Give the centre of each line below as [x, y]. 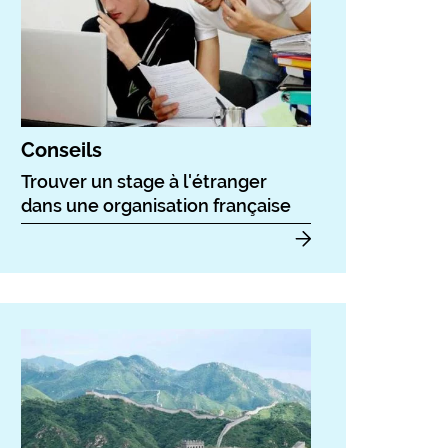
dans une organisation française [156, 206]
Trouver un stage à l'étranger [144, 182]
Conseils [61, 150]
